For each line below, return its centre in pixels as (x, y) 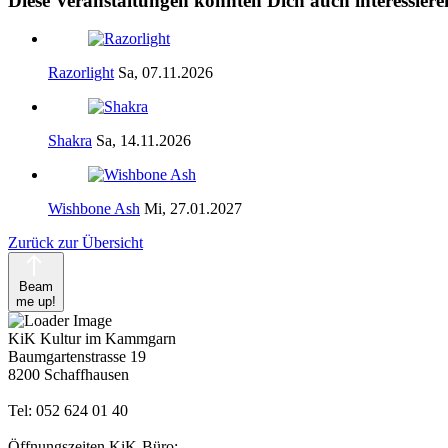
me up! (36, 302)
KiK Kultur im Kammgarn (92, 339)
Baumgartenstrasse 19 (77, 357)
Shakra (70, 141)
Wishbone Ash (94, 209)
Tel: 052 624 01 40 (68, 411)
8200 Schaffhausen (68, 375)
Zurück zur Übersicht (75, 243)
